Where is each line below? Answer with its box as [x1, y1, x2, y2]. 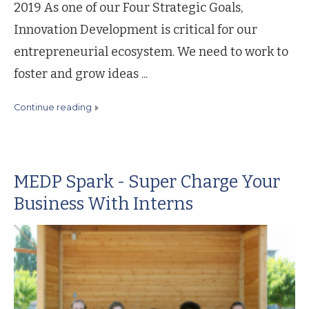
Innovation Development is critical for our [14, 21, 257, 37]
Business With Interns [14, 192, 193, 215]
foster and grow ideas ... [14, 66, 148, 81]
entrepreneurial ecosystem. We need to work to [14, 43, 288, 59]
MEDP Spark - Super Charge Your [14, 170, 280, 192]
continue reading [20, 101, 92, 112]
